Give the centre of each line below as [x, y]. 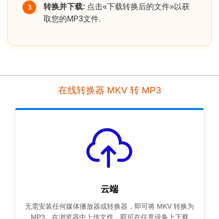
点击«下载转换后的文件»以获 [137, 7]
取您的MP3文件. [72, 19]
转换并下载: [64, 7]
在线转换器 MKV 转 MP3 [109, 90]
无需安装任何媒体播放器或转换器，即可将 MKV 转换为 [109, 207]
